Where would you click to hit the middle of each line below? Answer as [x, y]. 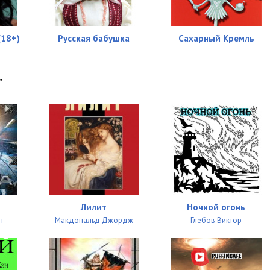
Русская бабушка [94, 39]
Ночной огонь [216, 207]
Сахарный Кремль [216, 39]
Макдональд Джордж [94, 221]
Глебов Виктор [216, 221]
